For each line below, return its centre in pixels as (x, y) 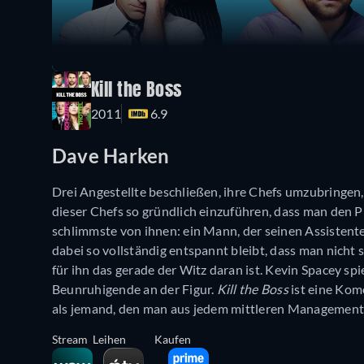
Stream (70, 339)
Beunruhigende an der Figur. (134, 288)
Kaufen (173, 339)
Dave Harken (111, 156)
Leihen (109, 339)
